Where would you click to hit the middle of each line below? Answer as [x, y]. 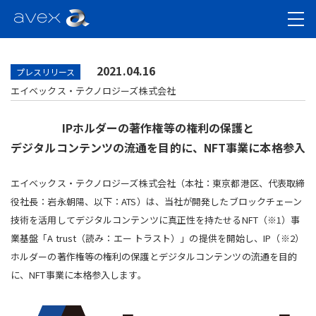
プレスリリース [45, 72]
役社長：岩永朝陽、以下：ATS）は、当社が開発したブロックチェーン [157, 201]
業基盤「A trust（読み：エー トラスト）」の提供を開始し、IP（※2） [157, 238]
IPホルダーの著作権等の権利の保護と [158, 128]
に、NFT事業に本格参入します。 [79, 275]
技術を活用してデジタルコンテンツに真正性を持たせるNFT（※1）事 [156, 220]
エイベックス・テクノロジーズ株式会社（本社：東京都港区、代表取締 [158, 183]
